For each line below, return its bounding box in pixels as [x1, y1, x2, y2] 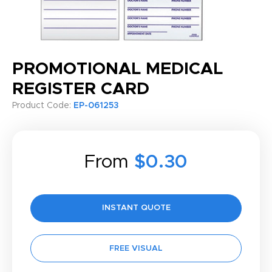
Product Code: [12, 101, 73, 110]
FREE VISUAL [109, 245, 163, 253]
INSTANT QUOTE [101, 204, 171, 212]
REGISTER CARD [12, 81, 149, 98]
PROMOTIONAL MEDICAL [12, 61, 223, 78]
